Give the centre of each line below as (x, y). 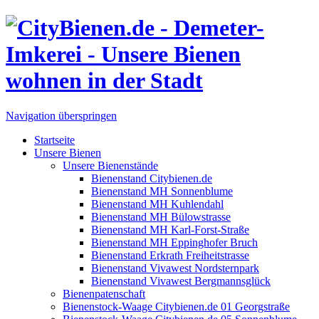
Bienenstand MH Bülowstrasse (161, 216)
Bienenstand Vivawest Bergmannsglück (181, 281)
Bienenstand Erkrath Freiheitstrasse (170, 255)
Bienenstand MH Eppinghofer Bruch (174, 242)
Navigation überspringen (61, 115)
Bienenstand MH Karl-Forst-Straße (170, 229)
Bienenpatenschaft (104, 293)
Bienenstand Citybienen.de (152, 178)
